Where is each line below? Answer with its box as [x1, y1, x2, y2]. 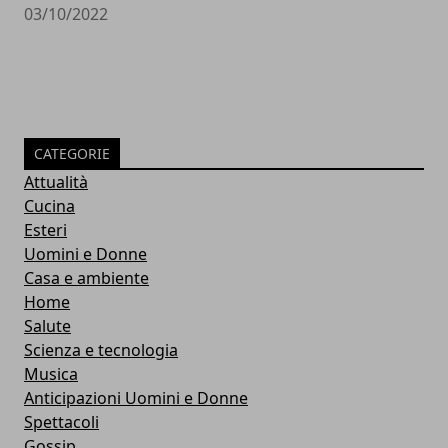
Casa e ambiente [24, 267, 149, 289]
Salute [24, 315, 71, 337]
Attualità [24, 171, 88, 193]
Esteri [24, 219, 67, 241]
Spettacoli [24, 411, 99, 433]
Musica [24, 363, 78, 385]
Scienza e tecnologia [24, 339, 178, 361]
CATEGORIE [34, 144, 110, 163]
